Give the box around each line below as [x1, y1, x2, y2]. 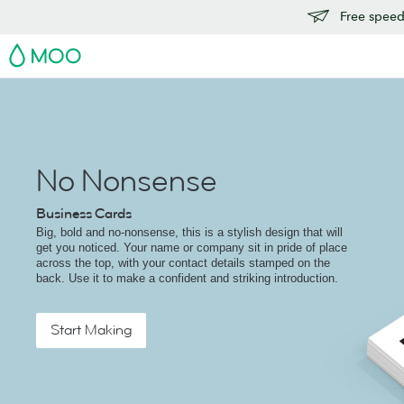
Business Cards [36, 204, 132, 224]
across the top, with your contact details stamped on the [36, 256, 330, 270]
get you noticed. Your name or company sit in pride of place [36, 241, 347, 254]
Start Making [50, 320, 132, 340]
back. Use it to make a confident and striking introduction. [36, 271, 338, 285]
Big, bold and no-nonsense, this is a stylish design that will [36, 225, 343, 239]
